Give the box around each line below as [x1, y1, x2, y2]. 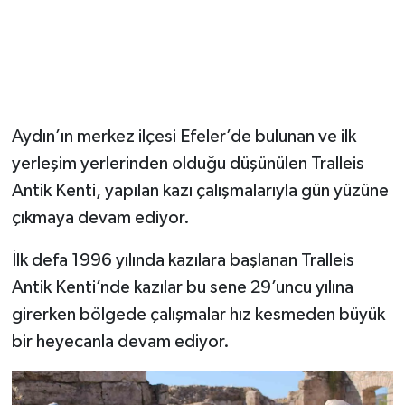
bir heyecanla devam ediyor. [11, 333, 230, 352]
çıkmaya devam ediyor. [11, 209, 190, 228]
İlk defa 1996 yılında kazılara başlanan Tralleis [11, 251, 354, 270]
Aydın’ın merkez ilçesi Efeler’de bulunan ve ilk [11, 127, 356, 146]
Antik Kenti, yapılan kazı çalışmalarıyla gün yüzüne [11, 182, 389, 201]
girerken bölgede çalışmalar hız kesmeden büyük [11, 306, 385, 325]
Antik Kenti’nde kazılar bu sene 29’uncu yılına [11, 278, 353, 297]
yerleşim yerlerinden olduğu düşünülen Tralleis [11, 155, 364, 174]
